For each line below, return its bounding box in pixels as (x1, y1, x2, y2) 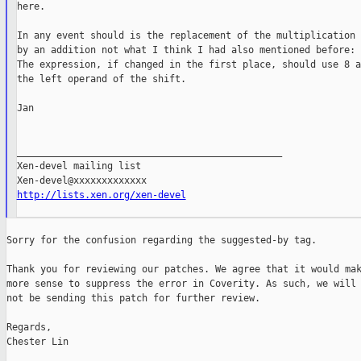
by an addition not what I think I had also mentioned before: (16, 44, 355, 56)
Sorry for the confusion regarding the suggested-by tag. (6, 234, 317, 247)
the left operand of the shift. (16, 73, 186, 85)
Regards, (6, 322, 52, 334)
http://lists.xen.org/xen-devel (16, 189, 186, 201)
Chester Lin (6, 336, 68, 348)
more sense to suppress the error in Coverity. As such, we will (6, 278, 356, 290)
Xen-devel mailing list (16, 160, 141, 172)
